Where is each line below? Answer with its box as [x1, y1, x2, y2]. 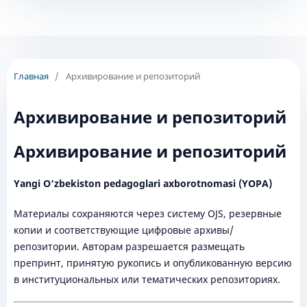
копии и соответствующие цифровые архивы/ [13, 223, 234, 236]
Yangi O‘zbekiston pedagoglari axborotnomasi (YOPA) [13, 176, 272, 190]
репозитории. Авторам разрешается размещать [13, 240, 245, 253]
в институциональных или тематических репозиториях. [13, 273, 280, 286]
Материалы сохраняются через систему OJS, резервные [13, 207, 282, 220]
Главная [13, 69, 49, 82]
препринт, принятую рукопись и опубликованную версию [13, 256, 292, 269]
